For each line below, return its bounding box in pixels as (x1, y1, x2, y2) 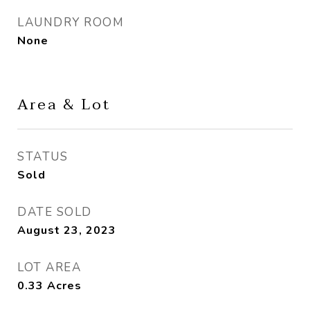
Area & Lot (17, 92, 111, 117)
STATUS (17, 149, 68, 165)
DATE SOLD (17, 204, 92, 220)
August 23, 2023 (17, 223, 116, 238)
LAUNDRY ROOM (17, 15, 124, 30)
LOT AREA (17, 259, 81, 275)
